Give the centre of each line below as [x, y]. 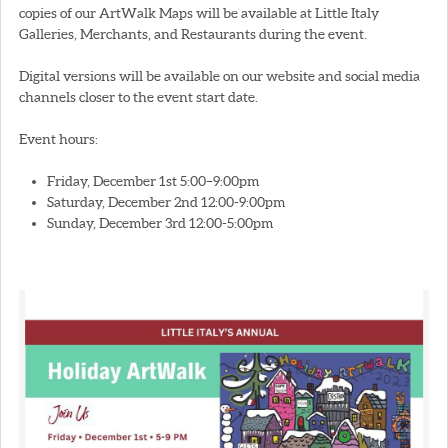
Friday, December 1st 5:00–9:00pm [153, 180]
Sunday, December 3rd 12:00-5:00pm [160, 222]
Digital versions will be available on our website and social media [219, 75]
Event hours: [58, 138]
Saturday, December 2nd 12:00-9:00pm [166, 201]
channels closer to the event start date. [138, 96]
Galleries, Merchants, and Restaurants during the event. [193, 33]
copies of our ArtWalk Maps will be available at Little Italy [199, 12]
